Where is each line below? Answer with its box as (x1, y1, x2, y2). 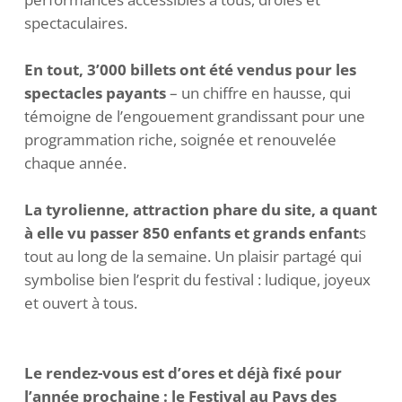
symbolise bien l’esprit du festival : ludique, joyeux (24, 269, 371, 290)
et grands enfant (234, 223, 359, 243)
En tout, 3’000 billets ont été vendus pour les (24, 59, 356, 80)
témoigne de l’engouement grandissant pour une (24, 106, 365, 127)
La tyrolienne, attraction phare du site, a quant (24, 199, 377, 220)
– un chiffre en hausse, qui (166, 83, 351, 103)
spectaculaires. (24, 13, 127, 33)
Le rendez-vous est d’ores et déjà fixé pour (24, 363, 342, 383)
